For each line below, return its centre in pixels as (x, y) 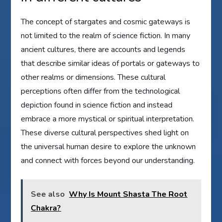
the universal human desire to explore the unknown (109, 146)
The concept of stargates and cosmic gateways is (106, 22)
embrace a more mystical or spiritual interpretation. (108, 119)
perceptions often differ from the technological (101, 91)
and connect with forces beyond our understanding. (108, 160)
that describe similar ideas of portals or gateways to (111, 63)
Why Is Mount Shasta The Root (128, 194)
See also (48, 194)
